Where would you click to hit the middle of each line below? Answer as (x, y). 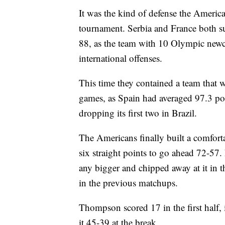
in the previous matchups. (128, 183)
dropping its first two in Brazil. (138, 113)
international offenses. (121, 58)
